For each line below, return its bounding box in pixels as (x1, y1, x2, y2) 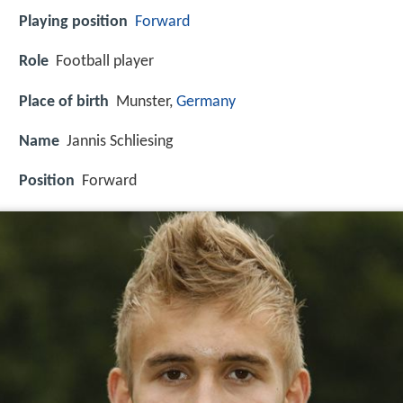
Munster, (116, 93, 176, 111)
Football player (56, 53, 154, 71)
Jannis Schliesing (67, 132, 173, 150)
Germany (176, 93, 236, 111)
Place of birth (19, 93, 109, 111)
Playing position (19, 13, 128, 31)
